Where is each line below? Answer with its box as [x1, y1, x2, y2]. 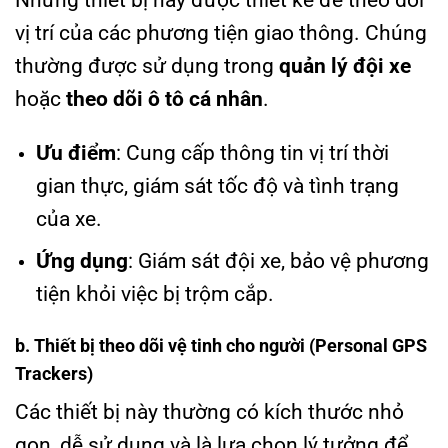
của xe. [35, 206, 102, 231]
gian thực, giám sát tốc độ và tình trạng [35, 173, 399, 198]
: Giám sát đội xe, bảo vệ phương [127, 249, 429, 274]
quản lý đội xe [279, 54, 411, 78]
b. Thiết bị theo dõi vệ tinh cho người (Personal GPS [15, 336, 427, 357]
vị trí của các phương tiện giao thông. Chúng [15, 21, 427, 45]
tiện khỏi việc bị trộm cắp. [35, 282, 274, 307]
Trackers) [15, 364, 93, 385]
